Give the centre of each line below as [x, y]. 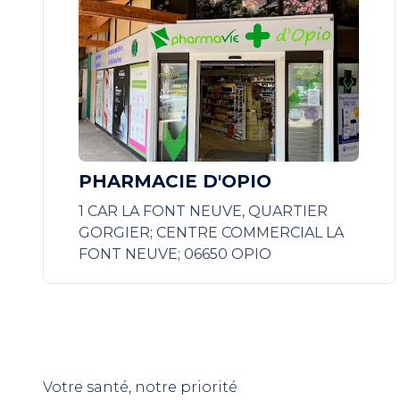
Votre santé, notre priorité [140, 387]
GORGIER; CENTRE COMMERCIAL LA [212, 233]
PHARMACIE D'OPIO [175, 181]
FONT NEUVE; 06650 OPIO [175, 254]
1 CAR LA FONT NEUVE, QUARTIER [204, 211]
